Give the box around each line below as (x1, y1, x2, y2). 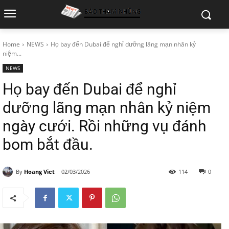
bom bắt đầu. (3, 135, 93, 153)
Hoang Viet (24, 167, 55, 175)
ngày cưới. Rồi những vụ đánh (3, 117, 207, 135)
